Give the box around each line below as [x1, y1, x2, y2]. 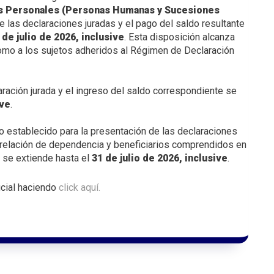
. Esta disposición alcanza [124, 31, 235, 43]
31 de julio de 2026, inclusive [92, 152, 228, 164]
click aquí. [59, 181, 100, 193]
